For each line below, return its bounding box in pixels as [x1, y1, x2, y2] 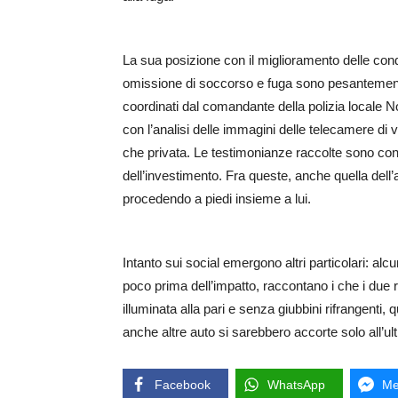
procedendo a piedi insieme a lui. [123, 191, 311, 207]
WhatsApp [267, 378, 325, 393]
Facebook [155, 378, 211, 393]
